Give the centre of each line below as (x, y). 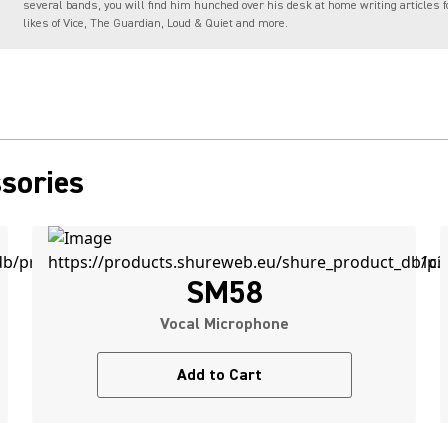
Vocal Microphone (224, 324)
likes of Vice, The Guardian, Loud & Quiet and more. (155, 23)
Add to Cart (219, 375)
